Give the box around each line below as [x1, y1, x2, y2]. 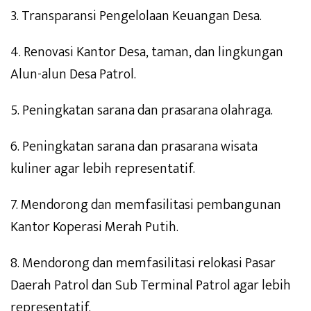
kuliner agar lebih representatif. [10, 157, 195, 181]
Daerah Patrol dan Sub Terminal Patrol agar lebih [10, 274, 291, 298]
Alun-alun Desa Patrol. [10, 62, 136, 87]
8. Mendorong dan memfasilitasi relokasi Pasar [10, 251, 276, 276]
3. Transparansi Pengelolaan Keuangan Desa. [10, 4, 262, 28]
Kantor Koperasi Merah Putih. [10, 215, 178, 239]
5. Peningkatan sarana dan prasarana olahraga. [10, 99, 273, 123]
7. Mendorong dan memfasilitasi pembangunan [10, 193, 281, 217]
